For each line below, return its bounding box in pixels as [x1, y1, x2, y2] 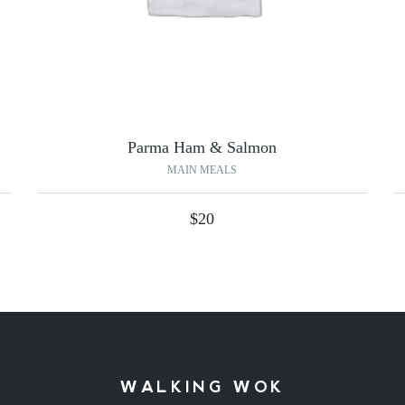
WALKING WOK [120, 378, 285, 397]
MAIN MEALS [167, 164, 238, 177]
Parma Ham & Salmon [127, 138, 278, 157]
